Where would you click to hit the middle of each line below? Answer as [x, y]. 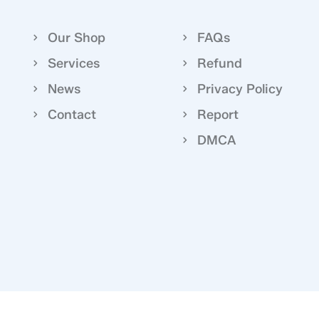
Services [74, 63]
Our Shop [77, 37]
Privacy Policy [240, 89]
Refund [219, 63]
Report [218, 114]
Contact [72, 114]
